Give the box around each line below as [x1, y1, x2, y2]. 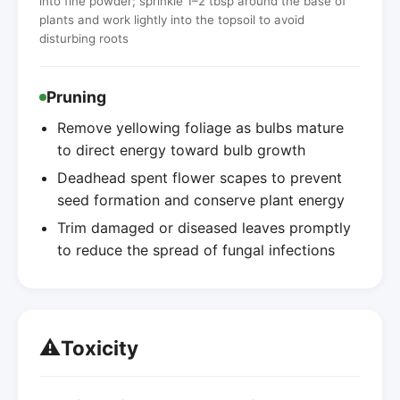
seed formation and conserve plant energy [57, 190, 345, 209]
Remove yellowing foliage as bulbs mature [57, 118, 344, 137]
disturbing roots [39, 30, 129, 46]
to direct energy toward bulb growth [57, 140, 305, 159]
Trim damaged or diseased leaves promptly [57, 218, 351, 237]
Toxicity [61, 336, 138, 361]
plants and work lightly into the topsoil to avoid [39, 12, 304, 27]
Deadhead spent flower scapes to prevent [57, 168, 342, 187]
